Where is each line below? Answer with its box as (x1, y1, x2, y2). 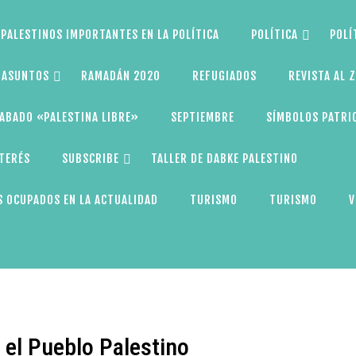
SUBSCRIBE (61, 151, 119, 166)
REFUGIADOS (192, 68, 257, 83)
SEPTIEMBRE (170, 110, 234, 125)
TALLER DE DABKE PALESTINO (150, 151, 298, 166)
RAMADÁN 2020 (80, 68, 161, 83)
